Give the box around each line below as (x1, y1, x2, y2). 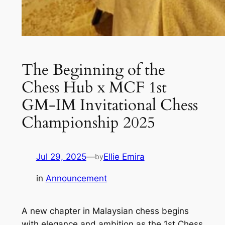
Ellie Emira (103, 152, 145, 162)
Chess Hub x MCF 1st (21, 77, 167, 98)
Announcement (45, 173, 107, 184)
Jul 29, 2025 (36, 152, 86, 162)
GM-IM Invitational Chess (21, 95, 198, 116)
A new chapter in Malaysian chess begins (21, 206, 189, 216)
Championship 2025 (21, 113, 155, 134)
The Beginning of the (21, 60, 165, 81)
